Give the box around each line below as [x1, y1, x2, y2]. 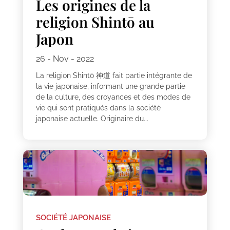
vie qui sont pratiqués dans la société [35, 103, 161, 112]
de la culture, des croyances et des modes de [35, 92, 190, 101]
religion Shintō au [35, 12, 155, 31]
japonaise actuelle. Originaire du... [35, 114, 148, 123]
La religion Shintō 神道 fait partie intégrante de [35, 71, 192, 80]
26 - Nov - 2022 [35, 53, 94, 64]
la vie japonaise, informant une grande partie [35, 82, 185, 90]
